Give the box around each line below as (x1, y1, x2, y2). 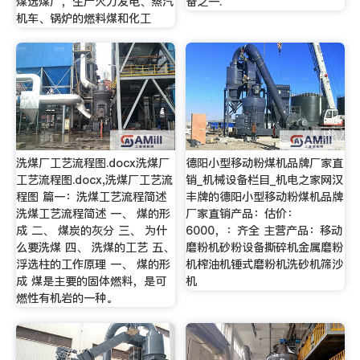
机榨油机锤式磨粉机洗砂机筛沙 (186, 256, 344, 272)
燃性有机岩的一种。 (15, 289, 117, 306)
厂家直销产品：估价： (186, 205, 299, 222)
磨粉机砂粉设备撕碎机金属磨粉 (186, 239, 344, 256)
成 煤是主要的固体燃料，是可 (15, 272, 166, 289)
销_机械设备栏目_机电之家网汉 (186, 171, 344, 188)
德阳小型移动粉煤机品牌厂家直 (186, 154, 344, 171)
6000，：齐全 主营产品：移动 (186, 222, 343, 239)
